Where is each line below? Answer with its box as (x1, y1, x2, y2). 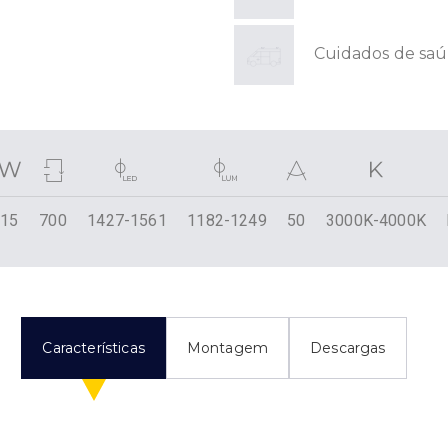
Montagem (186, 338, 269, 357)
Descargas (310, 338, 386, 357)
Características (42, 338, 145, 357)
